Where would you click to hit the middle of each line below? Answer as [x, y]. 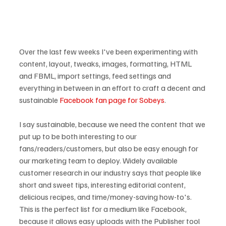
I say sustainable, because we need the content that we [113, 124]
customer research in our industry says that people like [111, 173]
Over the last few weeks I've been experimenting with [109, 51]
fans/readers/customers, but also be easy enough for [109, 148]
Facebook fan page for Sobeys [112, 100]
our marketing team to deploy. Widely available [99, 160]
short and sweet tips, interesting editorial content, [103, 185]
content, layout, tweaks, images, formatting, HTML [106, 64]
